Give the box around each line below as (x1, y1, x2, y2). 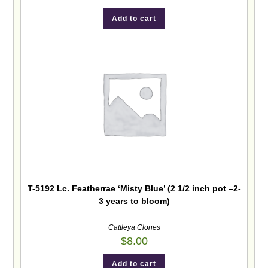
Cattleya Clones (108, 223, 160, 232)
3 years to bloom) (98, 196, 170, 206)
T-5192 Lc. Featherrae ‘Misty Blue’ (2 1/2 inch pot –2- (27, 184, 241, 194)
